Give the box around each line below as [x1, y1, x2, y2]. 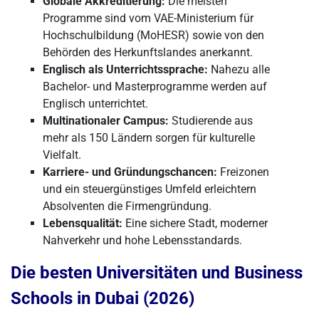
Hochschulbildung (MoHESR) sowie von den [43, 28, 264, 42]
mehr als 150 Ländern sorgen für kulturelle [43, 131, 255, 145]
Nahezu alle [208, 63, 270, 76]
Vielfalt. [43, 148, 81, 162]
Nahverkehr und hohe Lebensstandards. [43, 234, 242, 247]
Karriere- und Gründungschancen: [43, 165, 217, 179]
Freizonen [217, 165, 269, 179]
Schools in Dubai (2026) [11, 288, 194, 308]
